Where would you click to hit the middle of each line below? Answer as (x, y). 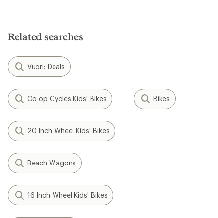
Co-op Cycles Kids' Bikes (67, 99)
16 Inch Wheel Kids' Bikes (67, 195)
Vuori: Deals (46, 66)
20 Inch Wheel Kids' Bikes (68, 131)
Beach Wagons (52, 163)
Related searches (45, 36)
